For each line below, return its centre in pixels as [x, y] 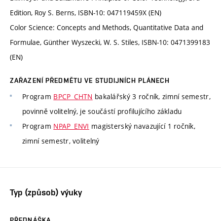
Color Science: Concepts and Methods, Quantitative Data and [107, 28]
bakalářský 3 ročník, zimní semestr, [151, 97]
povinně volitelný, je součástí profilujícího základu [102, 111]
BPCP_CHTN [73, 97]
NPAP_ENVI [71, 126]
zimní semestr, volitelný [61, 141]
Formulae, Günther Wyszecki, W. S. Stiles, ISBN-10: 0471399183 [110, 42]
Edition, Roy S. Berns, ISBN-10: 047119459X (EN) [86, 13]
